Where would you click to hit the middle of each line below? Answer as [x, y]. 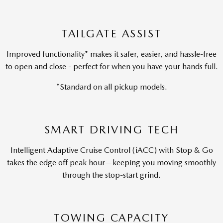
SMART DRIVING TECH [111, 129]
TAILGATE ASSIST [111, 33]
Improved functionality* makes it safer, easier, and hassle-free [111, 54]
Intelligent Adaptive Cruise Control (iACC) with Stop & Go [111, 150]
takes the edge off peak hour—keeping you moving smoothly [111, 163]
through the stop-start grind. [111, 175]
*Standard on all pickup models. [111, 87]
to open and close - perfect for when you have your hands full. [111, 66]
